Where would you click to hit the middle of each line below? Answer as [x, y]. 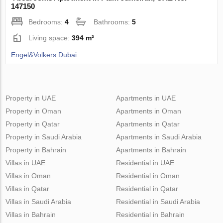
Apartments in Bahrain [151, 150]
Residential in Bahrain [150, 214]
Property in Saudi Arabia [44, 137]
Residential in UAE [145, 163]
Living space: [50, 38]
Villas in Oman [28, 175]
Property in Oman [34, 111]
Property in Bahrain [36, 150]
